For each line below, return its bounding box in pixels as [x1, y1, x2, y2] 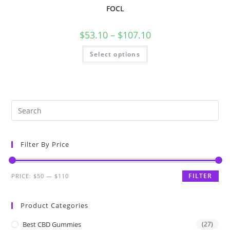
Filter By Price [21, 140, 70, 149]
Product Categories [21, 201, 89, 210]
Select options [90, 49, 140, 59]
